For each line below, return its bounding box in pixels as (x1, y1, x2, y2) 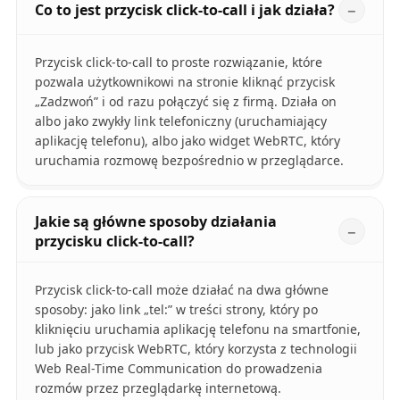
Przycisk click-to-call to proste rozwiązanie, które (34, 54, 322, 71)
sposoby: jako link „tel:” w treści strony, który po (34, 301, 318, 319)
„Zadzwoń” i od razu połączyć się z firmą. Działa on (34, 93, 337, 111)
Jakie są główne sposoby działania (34, 212, 277, 232)
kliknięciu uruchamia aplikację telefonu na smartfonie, (34, 321, 361, 338)
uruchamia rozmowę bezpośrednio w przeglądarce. (34, 152, 344, 170)
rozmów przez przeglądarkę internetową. (34, 379, 281, 397)
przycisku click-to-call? (34, 231, 195, 252)
